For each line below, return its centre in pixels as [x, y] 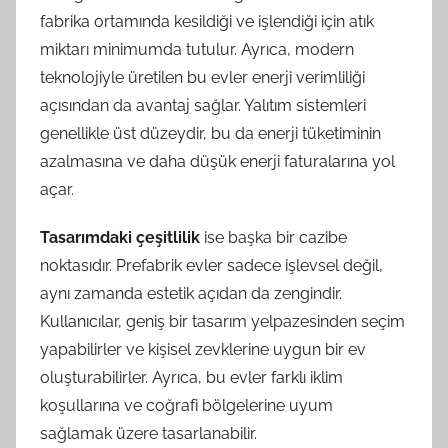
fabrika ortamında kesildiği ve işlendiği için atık [207, 21]
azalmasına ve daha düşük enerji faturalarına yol [217, 161]
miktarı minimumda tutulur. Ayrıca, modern [197, 49]
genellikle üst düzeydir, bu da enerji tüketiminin [210, 133]
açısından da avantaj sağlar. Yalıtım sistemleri [203, 105]
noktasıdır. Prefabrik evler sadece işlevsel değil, [211, 265]
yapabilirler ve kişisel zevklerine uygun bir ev [203, 349]
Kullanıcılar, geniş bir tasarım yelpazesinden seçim [222, 321]
